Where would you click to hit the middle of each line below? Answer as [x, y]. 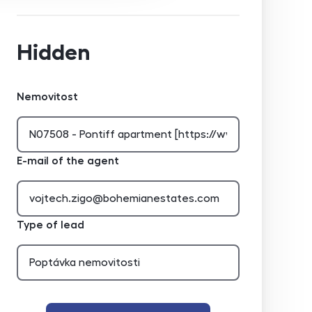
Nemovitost [47, 97]
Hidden [54, 53]
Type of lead [50, 225]
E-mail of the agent [68, 161]
